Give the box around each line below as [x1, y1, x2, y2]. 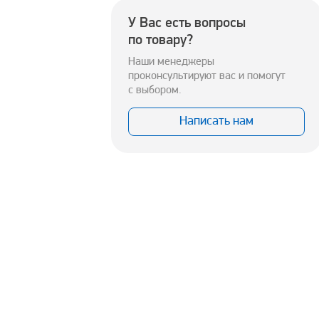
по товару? [128, 33, 193, 48]
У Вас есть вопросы [128, 16, 246, 31]
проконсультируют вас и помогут [128, 70, 286, 83]
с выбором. [128, 85, 182, 97]
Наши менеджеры [128, 56, 214, 68]
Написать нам [179, 115, 253, 129]
